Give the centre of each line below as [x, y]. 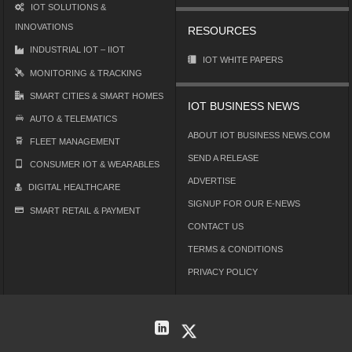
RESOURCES [222, 31]
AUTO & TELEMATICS [74, 119]
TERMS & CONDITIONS [235, 249]
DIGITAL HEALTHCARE [75, 187]
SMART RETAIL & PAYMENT [86, 211]
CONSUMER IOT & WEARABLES [95, 165]
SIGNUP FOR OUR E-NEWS [244, 204]
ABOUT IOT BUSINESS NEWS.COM [259, 136]
